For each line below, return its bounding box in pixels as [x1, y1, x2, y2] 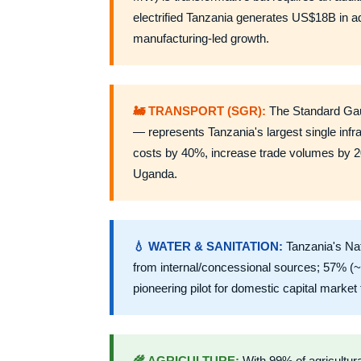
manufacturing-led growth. [133, 32, 269, 45]
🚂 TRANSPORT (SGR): [133, 105, 266, 118]
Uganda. [133, 168, 177, 180]
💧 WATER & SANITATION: [133, 240, 283, 253]
